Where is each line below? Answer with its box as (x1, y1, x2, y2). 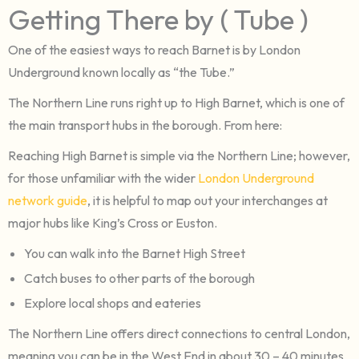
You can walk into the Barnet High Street (24, 244, 245, 261)
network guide (8, 192, 87, 208)
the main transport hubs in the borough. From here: (8, 116, 282, 133)
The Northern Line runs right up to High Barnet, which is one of (8, 94, 345, 111)
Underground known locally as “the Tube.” (8, 63, 235, 80)
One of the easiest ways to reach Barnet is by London (8, 41, 301, 58)
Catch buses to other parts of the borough (24, 269, 255, 286)
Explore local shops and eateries (24, 294, 201, 311)
